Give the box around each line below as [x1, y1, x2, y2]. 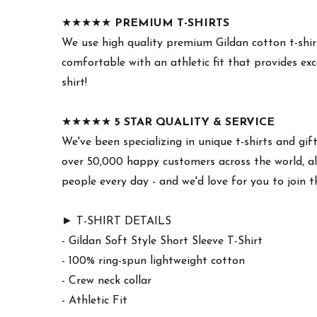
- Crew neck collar [62, 275, 151, 287]
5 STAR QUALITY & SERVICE [115, 116, 275, 128]
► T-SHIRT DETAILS [62, 215, 171, 227]
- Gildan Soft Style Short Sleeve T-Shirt [62, 235, 263, 247]
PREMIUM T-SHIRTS [115, 17, 229, 29]
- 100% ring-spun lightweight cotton [62, 255, 245, 267]
